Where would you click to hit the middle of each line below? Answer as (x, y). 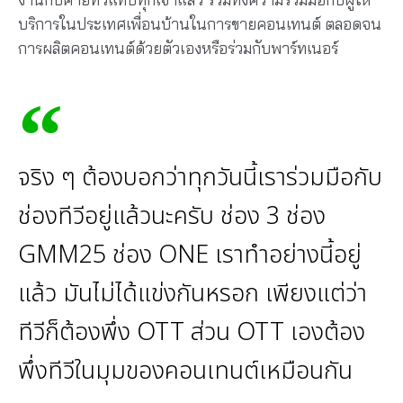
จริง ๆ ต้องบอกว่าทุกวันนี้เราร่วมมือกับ (200, 178)
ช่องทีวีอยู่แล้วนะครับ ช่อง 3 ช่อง (172, 217)
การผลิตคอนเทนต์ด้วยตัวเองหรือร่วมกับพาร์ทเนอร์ (178, 48)
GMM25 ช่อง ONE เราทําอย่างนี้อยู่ (190, 255)
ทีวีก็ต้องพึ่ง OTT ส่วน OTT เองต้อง (192, 333)
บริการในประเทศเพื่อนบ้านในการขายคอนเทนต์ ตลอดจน (200, 23)
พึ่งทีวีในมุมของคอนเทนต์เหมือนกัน (185, 372)
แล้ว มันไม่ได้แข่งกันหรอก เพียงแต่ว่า (193, 294)
